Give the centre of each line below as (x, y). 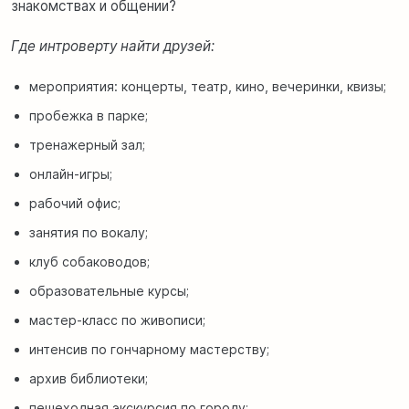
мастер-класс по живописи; (117, 320)
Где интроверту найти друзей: (113, 46)
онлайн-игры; (71, 173)
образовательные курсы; (109, 290)
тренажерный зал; (87, 144)
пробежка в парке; (89, 115)
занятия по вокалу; (89, 232)
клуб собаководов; (89, 261)
